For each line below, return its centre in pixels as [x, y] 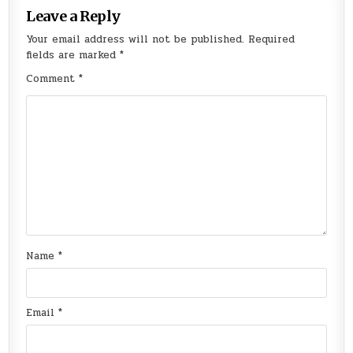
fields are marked [73, 56]
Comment [53, 79]
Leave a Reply [74, 17]
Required [272, 40]
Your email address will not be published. [136, 40]
